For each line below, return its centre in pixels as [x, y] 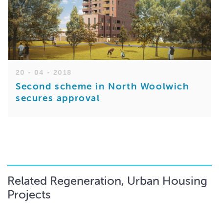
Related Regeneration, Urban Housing [107, 180]
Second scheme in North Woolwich [102, 86]
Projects [29, 194]
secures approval [58, 98]
